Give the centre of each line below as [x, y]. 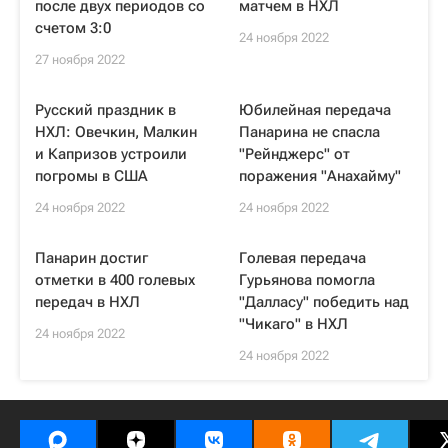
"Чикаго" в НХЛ [293, 324]
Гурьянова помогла [307, 280]
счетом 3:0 [73, 28]
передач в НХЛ [87, 302]
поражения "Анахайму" [320, 176]
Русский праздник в [105, 110]
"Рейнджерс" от [294, 154]
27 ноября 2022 [80, 59]
